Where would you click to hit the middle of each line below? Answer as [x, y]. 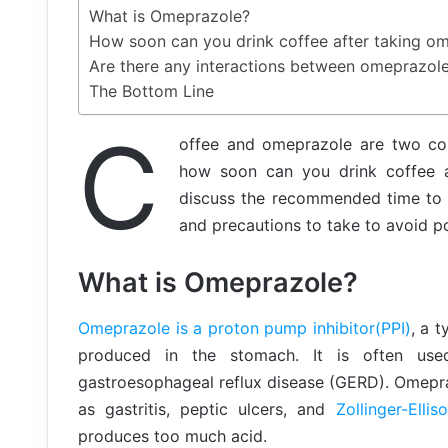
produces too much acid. [172, 435]
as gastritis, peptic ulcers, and [207, 408]
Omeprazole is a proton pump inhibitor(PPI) [244, 327]
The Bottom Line [152, 91]
